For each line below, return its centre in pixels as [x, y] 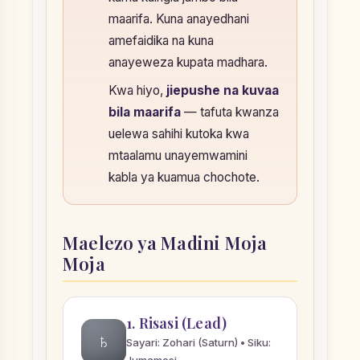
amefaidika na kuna [161, 40]
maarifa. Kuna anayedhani [179, 18]
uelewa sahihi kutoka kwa [179, 133]
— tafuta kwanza [230, 112]
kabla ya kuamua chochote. [184, 177]
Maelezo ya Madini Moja [165, 242]
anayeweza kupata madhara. [188, 62]
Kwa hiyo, [137, 90]
